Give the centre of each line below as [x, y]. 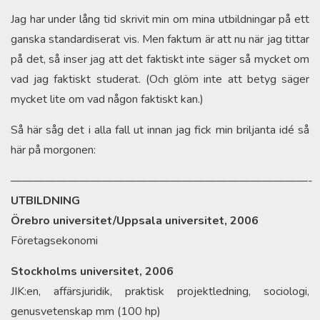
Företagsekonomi [54, 241]
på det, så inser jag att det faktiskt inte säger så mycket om [160, 60]
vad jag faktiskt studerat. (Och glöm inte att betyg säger [160, 80]
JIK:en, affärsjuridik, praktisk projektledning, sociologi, [160, 292]
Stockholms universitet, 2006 [92, 272]
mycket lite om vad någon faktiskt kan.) [107, 100]
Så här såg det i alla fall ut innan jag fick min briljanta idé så [160, 130]
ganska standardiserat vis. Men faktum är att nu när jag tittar [160, 40]
